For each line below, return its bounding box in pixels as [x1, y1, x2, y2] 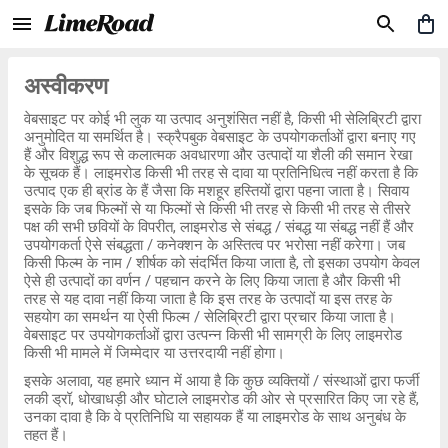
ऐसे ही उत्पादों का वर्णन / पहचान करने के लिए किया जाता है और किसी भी [24, 272, 400, 290]
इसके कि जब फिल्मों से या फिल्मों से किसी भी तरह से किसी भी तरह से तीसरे [24, 200, 411, 218]
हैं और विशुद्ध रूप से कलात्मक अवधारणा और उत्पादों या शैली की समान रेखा [24, 146, 412, 164]
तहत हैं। [24, 426, 68, 444]
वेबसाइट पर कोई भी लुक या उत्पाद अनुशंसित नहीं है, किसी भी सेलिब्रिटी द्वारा [24, 110, 421, 128]
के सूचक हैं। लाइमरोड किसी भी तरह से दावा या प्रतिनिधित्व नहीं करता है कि [24, 164, 418, 182]
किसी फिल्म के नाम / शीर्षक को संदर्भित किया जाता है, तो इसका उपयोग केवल [24, 254, 420, 272]
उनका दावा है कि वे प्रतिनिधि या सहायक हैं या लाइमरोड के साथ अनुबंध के [24, 408, 406, 426]
